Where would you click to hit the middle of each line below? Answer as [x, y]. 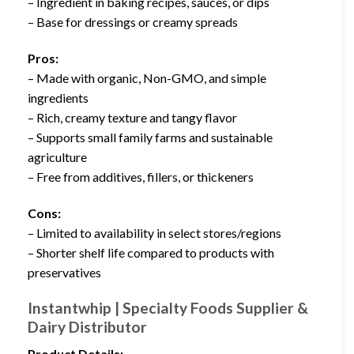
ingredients [58, 98]
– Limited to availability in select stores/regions [154, 233]
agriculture [57, 157]
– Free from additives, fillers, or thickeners [141, 177]
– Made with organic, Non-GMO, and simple [147, 78]
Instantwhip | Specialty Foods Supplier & [168, 307]
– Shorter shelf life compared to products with [151, 253]
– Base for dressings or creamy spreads [133, 22]
